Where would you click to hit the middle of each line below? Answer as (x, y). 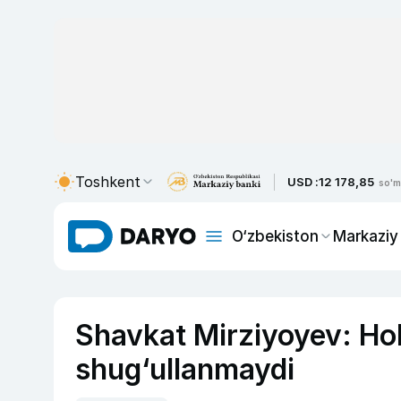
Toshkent (108, 182)
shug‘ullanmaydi (185, 369)
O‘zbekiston (275, 236)
